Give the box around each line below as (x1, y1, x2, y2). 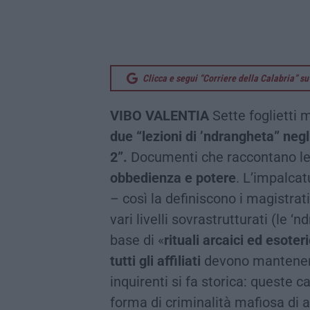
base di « (110, 231, 164, 248)
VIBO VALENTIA (110, 107, 209, 124)
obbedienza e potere (110, 169, 236, 186)
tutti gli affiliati (110, 252, 201, 269)
